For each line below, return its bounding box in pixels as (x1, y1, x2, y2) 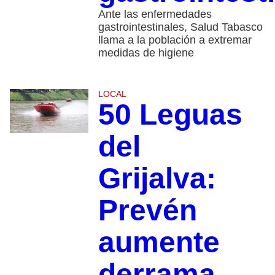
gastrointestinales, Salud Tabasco (98, 20, 263, 33)
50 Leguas (98, 98, 242, 131)
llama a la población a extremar (98, 33, 252, 46)
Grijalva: (98, 161, 216, 195)
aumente (98, 225, 220, 258)
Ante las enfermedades (98, 7, 212, 20)
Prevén (98, 193, 197, 227)
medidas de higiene (98, 46, 194, 59)
